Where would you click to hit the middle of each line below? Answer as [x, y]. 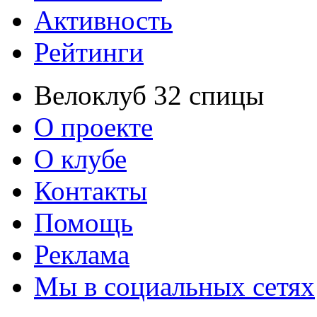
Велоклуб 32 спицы [149, 95]
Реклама [82, 254]
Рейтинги [89, 52]
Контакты [91, 190]
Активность [103, 20]
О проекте [93, 127]
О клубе [80, 158]
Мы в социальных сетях [174, 286]
